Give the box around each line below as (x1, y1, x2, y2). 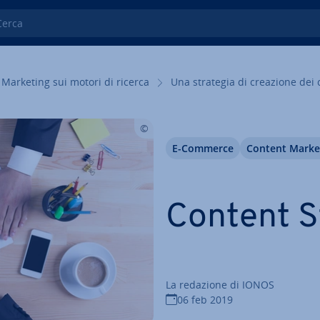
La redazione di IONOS (166, 277, 274, 291)
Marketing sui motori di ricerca (1, 75, 149, 89)
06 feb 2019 (177, 292, 233, 306)
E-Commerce (172, 141, 234, 155)
